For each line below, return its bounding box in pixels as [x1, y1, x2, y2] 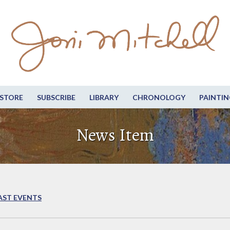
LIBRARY [89, 93, 119, 102]
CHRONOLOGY [132, 93, 185, 102]
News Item [76, 123, 154, 147]
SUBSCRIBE [36, 93, 75, 102]
